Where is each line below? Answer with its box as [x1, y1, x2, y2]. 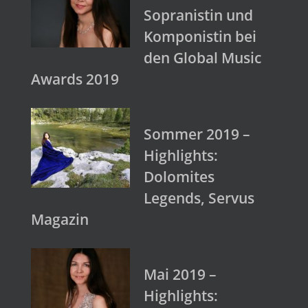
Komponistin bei [144, 27, 256, 47]
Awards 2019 [31, 69, 119, 89]
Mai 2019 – [144, 265, 217, 285]
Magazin [31, 210, 89, 230]
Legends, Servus [144, 188, 254, 208]
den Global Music [144, 48, 261, 68]
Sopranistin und [144, 5, 253, 25]
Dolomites [144, 167, 214, 187]
